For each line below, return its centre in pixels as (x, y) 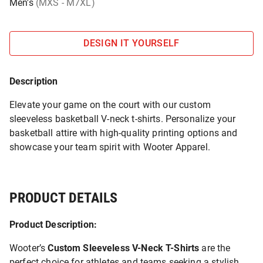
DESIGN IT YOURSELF (131, 43)
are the (215, 248)
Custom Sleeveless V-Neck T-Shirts (124, 248)
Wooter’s (29, 248)
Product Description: (53, 225)
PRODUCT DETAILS (63, 198)
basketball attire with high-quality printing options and (124, 133)
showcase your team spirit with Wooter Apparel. (110, 147)
